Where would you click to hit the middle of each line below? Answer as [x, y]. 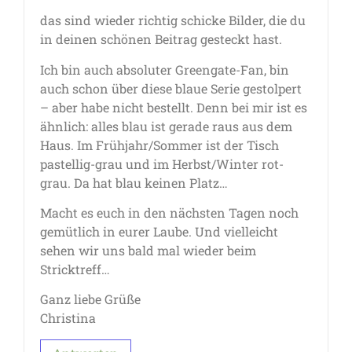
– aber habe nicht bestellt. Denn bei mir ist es [174, 107]
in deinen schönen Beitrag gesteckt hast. [161, 39]
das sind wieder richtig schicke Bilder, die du [173, 20]
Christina [68, 318]
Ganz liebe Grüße [90, 299]
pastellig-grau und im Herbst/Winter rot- [162, 163]
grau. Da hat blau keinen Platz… [134, 182]
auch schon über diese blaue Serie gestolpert [171, 88]
